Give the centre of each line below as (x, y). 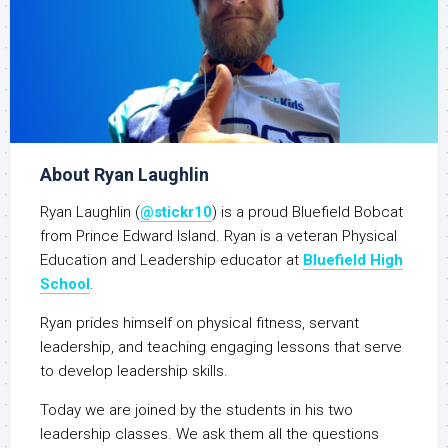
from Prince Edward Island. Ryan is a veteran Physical (218, 236)
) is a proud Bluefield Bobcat (307, 212)
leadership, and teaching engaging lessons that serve (221, 347)
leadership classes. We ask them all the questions (209, 434)
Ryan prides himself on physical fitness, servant (199, 323)
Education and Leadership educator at (171, 260)
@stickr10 (176, 212)
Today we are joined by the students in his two (196, 410)
